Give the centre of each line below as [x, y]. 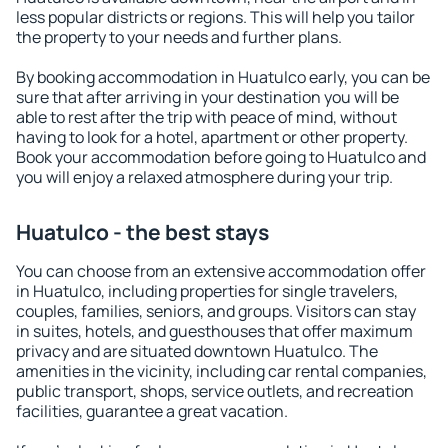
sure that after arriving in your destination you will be [207, 97]
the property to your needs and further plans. [179, 37]
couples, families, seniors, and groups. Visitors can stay [216, 311]
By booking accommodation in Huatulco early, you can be [223, 77]
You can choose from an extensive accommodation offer [221, 271]
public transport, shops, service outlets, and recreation [215, 391]
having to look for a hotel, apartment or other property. [212, 137]
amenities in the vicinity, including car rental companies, [221, 371]
